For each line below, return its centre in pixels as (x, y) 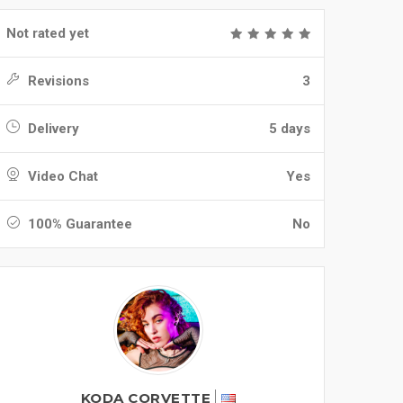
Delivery (52, 129)
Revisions (57, 81)
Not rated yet (48, 33)
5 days (290, 129)
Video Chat (61, 176)
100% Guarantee (78, 224)
